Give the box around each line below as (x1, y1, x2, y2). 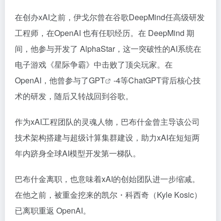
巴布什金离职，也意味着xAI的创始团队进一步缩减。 (15, 173, 200, 184)
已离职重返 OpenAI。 (15, 204, 91, 216)
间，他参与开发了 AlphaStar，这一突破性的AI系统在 (15, 42, 201, 54)
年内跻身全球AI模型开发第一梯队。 (15, 147, 141, 159)
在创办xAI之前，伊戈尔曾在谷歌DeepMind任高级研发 (15, 11, 205, 23)
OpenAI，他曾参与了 (15, 74, 89, 86)
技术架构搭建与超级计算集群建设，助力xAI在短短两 (15, 131, 200, 143)
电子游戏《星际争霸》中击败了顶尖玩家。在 (15, 58, 173, 70)
